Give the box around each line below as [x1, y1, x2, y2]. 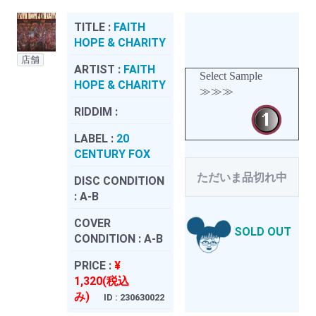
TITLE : [74, 20, 114, 34]
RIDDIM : [74, 104, 118, 119]
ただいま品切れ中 [197, 170, 287, 184]
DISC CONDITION [74, 174, 164, 188]
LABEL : [74, 131, 116, 145]
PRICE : [74, 258, 114, 272]
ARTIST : [74, 62, 123, 76]
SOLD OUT [234, 225, 291, 239]
